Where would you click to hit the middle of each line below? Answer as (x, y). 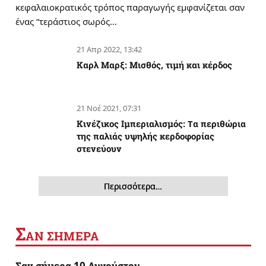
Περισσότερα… (133, 186)
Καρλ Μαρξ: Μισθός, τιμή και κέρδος (154, 64)
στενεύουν (99, 148)
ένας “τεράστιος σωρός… (66, 21)
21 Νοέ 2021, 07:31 (109, 108)
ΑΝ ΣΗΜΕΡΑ (62, 236)
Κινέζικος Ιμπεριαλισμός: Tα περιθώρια (161, 123)
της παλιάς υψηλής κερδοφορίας (145, 136)
